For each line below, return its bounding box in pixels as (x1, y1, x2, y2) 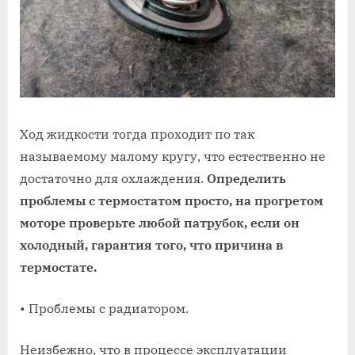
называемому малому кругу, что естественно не (20, 148, 326, 165)
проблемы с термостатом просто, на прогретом (20, 193, 323, 209)
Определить (207, 170, 286, 187)
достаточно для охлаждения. (20, 170, 207, 187)
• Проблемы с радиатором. (20, 300, 189, 317)
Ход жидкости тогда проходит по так (20, 126, 254, 143)
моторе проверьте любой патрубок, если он (20, 215, 300, 231)
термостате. (20, 259, 97, 276)
